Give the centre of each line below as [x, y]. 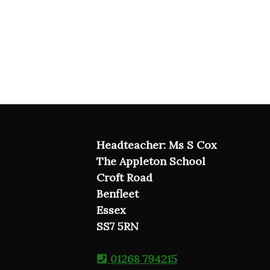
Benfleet [118, 194]
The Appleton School [151, 161]
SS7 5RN [118, 226]
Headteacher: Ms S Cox [157, 145]
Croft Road [124, 177]
